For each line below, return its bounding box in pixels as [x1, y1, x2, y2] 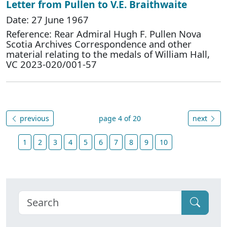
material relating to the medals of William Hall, [6, 47, 210, 60]
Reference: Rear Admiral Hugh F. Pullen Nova [6, 27, 201, 40]
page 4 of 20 [98, 113, 141, 123]
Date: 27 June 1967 [6, 13, 89, 26]
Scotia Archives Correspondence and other [6, 37, 192, 50]
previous [18, 113, 49, 123]
